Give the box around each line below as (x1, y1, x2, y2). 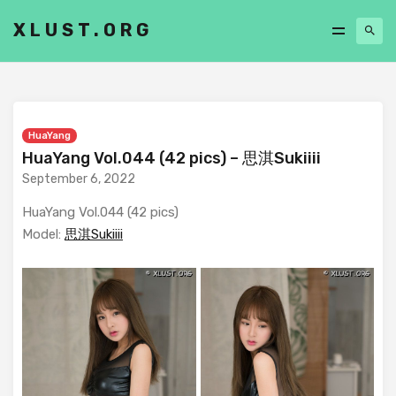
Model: (22, 226, 65, 242)
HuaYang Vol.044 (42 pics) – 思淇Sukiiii (22, 148, 321, 168)
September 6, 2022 (22, 171, 135, 187)
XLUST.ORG (13, 19, 154, 41)
